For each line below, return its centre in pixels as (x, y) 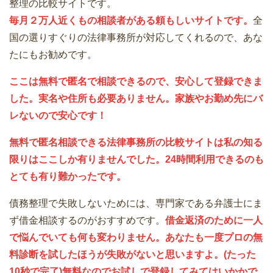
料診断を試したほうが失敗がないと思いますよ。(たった (133, 255)
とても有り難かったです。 (68, 177)
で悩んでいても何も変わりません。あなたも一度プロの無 (136, 238)
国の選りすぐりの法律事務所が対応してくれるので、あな (136, 38)
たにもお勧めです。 (53, 55)
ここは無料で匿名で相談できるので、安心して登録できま (136, 82)
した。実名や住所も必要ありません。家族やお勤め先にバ (136, 99)
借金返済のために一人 (214, 221)
